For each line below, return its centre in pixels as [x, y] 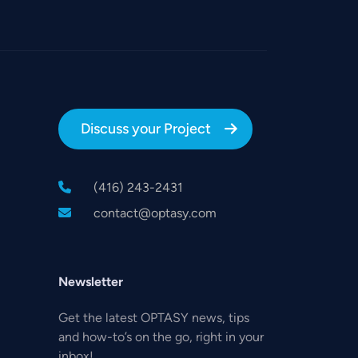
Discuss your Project [146, 129]
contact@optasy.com [155, 213]
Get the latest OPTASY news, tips [154, 318]
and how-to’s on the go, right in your [161, 337]
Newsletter [91, 282]
